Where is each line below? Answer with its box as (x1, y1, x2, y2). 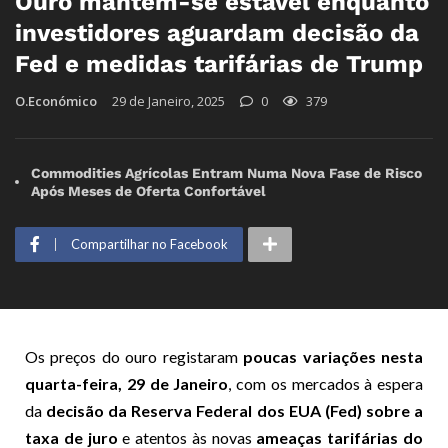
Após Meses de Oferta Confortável (31, 182, 266, 199)
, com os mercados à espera (228, 373, 423, 393)
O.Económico (15, 91, 97, 110)
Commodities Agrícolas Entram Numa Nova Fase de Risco (31, 164, 422, 181)
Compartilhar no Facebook (71, 235, 228, 252)
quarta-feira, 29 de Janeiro (25, 373, 229, 393)
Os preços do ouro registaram (25, 346, 244, 366)
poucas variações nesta (243, 346, 424, 366)
